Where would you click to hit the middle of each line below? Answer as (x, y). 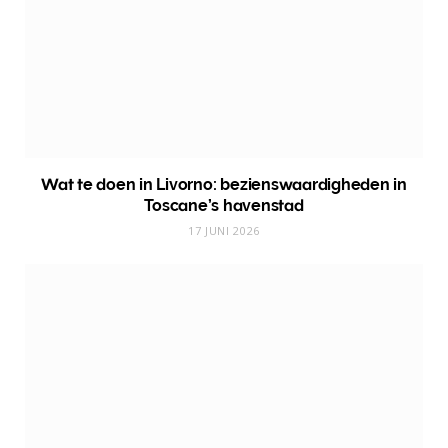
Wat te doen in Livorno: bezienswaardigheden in (224, 184)
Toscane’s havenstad (224, 205)
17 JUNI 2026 (224, 230)
